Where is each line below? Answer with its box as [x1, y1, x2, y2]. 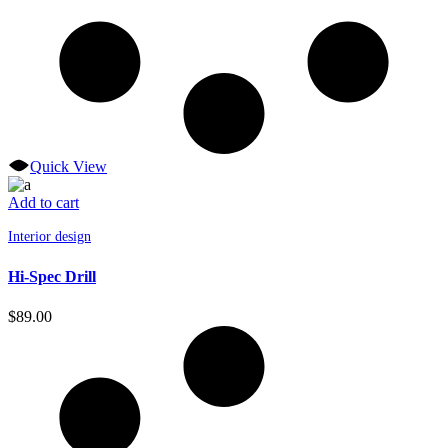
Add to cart [8, 194, 79, 212]
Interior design [8, 229, 91, 245]
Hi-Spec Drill [8, 268, 96, 286]
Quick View [30, 158, 108, 176]
